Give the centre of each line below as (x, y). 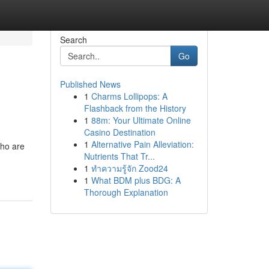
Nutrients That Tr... (119, 156)
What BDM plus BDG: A (136, 180)
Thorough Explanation (126, 192)
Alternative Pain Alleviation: (142, 144)
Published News (90, 84)
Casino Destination (119, 132)
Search (73, 40)
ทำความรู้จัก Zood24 (129, 168)
